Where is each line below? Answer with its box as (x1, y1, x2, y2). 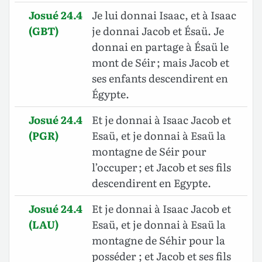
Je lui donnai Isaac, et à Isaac (92, 7, 236, 23)
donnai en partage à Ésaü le (92, 39, 229, 55)
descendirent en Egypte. (92, 175, 211, 191)
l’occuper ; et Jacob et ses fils (92, 159, 231, 175)
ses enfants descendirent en (92, 70, 228, 87)
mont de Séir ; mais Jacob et (92, 54, 229, 71)
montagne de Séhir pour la (92, 232, 225, 249)
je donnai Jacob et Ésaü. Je (92, 23, 224, 39)
